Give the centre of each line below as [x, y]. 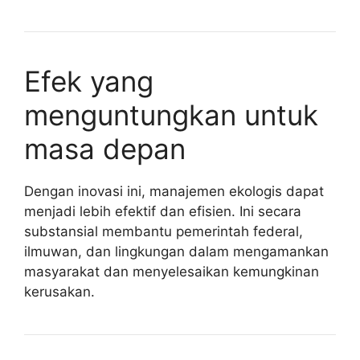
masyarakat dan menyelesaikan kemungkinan [172, 271]
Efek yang [89, 81]
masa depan [105, 148]
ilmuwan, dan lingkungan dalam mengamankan [176, 251]
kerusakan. [59, 291]
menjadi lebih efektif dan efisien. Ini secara [163, 211]
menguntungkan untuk [171, 115]
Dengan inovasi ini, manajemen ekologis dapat [174, 191]
